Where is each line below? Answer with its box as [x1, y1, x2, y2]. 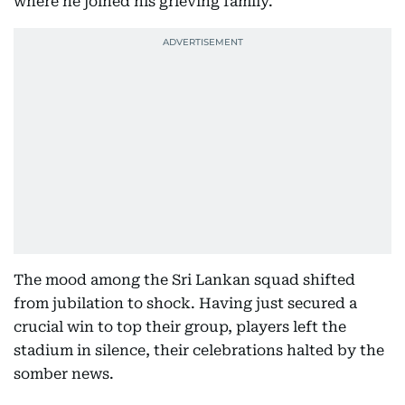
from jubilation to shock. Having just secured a [14, 295, 357, 312]
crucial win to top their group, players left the [14, 318, 346, 335]
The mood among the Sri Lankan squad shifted [14, 271, 355, 288]
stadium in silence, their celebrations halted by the [14, 342, 384, 359]
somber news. [14, 365, 114, 382]
